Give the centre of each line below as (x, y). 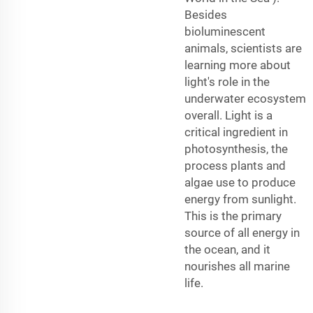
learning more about (238, 65)
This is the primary (233, 216)
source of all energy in (242, 232)
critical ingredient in (236, 132)
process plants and (235, 165)
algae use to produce (240, 182)
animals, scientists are (243, 48)
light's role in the (227, 81)
